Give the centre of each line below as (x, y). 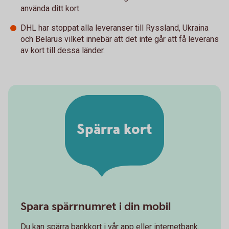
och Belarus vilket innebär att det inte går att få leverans (120, 39)
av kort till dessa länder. (64, 51)
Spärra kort (114, 130)
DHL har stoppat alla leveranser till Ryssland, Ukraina (114, 28)
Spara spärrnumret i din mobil (96, 207)
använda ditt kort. (51, 9)
